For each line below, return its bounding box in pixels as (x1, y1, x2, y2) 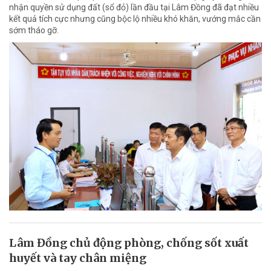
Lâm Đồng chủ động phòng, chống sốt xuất (9, 236, 249, 250)
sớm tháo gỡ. (9, 25, 59, 35)
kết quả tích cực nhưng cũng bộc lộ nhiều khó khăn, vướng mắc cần (9, 13, 261, 24)
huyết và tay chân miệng (9, 251, 146, 266)
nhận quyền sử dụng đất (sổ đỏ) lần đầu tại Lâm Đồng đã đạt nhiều (9, 2, 259, 12)
